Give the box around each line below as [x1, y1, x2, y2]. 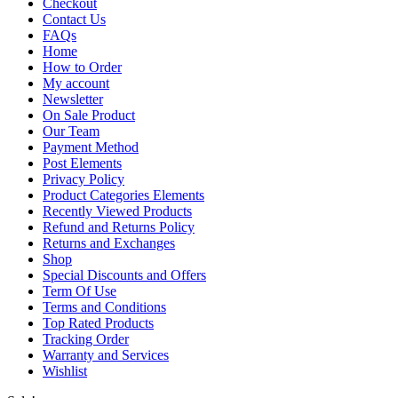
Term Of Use [43, 283, 116, 298]
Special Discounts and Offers [43, 267, 206, 283]
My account [43, 76, 109, 91]
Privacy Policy [43, 171, 124, 187]
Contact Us [43, 12, 106, 27]
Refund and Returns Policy [43, 219, 195, 235]
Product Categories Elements [43, 187, 204, 203]
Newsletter [43, 92, 103, 107]
